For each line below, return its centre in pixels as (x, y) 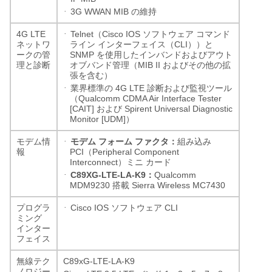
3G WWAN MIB (101, 11)
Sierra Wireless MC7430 (177, 185)
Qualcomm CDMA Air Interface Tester (150, 98)
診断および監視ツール (189, 88)
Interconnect (94, 162)
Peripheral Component (136, 151)
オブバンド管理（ (104, 65)
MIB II (150, 65)
